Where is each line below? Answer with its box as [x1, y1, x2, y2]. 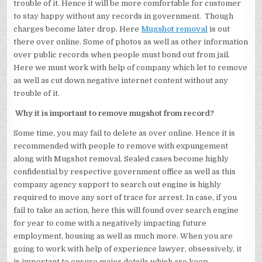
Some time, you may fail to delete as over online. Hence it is [13, 129, 236, 137]
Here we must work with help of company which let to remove [13, 63, 248, 72]
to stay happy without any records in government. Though [13, 12, 234, 20]
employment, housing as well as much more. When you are [13, 232, 233, 240]
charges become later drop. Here [13, 25, 142, 33]
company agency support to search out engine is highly [13, 180, 222, 189]
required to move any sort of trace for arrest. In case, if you [13, 193, 237, 202]
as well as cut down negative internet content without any [13, 76, 229, 85]
